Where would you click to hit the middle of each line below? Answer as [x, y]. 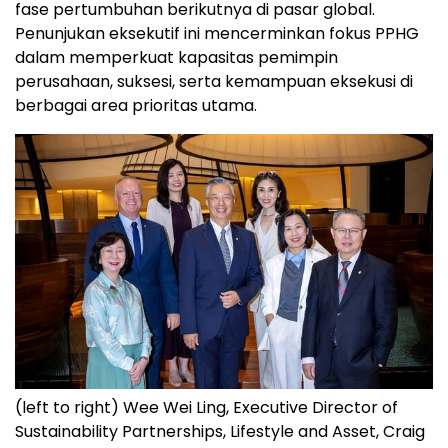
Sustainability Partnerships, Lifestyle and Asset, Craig [220, 431]
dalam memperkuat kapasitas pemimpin [176, 57]
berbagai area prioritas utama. [136, 105]
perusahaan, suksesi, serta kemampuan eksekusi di [214, 81]
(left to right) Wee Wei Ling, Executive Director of [206, 407]
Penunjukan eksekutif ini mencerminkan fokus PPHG [217, 33]
